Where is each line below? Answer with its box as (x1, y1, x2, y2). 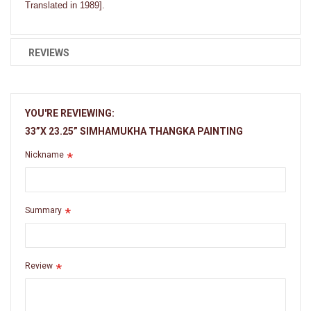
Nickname (25, 149, 64, 160)
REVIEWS (28, 47, 69, 58)
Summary (25, 205, 62, 215)
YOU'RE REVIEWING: (25, 107, 115, 119)
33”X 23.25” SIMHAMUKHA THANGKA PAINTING (25, 125, 243, 137)
